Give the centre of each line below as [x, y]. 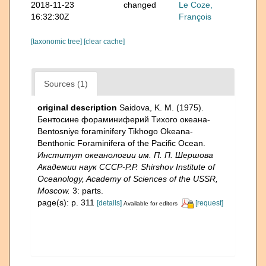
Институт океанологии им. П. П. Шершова [125, 155]
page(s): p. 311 [67, 202]
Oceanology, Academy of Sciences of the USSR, [128, 178]
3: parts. [87, 190]
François [195, 16]
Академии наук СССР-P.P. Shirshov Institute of [126, 167]
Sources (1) [66, 83]
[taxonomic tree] [57, 41]
